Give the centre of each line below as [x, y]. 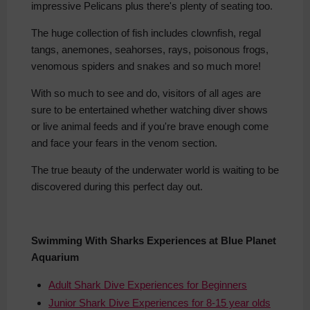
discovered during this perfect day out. [117, 187]
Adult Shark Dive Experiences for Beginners [148, 285]
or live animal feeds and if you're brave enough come [150, 127]
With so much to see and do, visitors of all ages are [146, 93]
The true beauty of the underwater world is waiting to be [155, 170]
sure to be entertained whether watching [121, 110]
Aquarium [55, 257]
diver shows [239, 110]
